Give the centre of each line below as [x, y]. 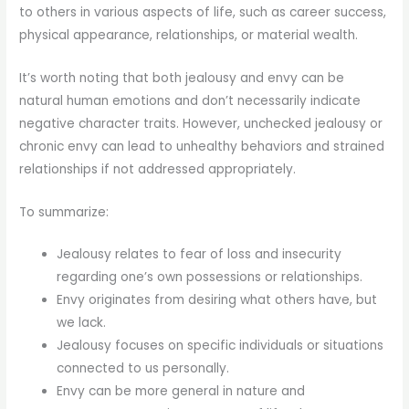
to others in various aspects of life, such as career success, [203, 12]
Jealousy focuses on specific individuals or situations [220, 346]
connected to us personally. [143, 369]
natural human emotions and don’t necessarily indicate [190, 100]
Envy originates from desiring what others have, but [217, 300]
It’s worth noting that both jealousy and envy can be [182, 78]
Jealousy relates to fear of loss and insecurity [199, 255]
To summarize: [64, 212]
